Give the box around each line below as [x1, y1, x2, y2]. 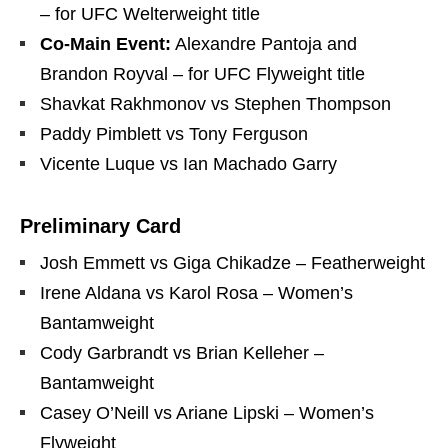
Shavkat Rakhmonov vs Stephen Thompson [40, 94, 391, 115]
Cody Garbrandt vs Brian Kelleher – [40, 343, 324, 364]
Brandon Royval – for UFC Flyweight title [40, 64, 365, 85]
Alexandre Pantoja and [171, 34, 357, 55]
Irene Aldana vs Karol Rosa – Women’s [40, 283, 353, 304]
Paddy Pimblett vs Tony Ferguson [40, 124, 308, 145]
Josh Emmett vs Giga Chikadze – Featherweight [40, 253, 425, 274]
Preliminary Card [20, 215, 181, 238]
